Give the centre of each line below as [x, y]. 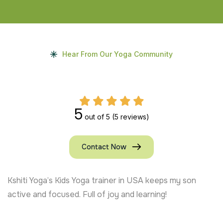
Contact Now [104, 147]
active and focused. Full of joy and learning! [87, 194]
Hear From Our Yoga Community [117, 54]
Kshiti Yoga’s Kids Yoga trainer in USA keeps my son [102, 180]
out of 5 [97, 116]
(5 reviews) [130, 116]
